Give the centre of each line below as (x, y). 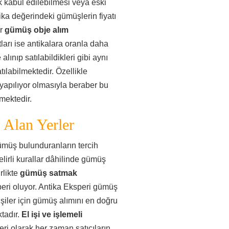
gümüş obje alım (37, 30)
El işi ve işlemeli (52, 214)
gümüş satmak (49, 173)
